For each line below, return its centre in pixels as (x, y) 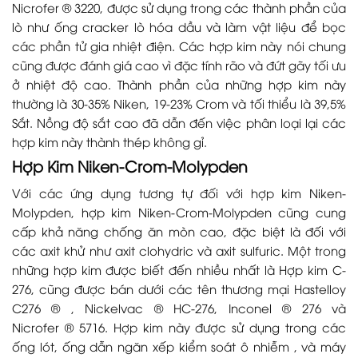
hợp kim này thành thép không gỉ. (109, 142)
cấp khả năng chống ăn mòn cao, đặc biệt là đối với (179, 231)
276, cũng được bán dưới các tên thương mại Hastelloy (179, 288)
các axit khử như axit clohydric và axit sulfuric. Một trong (179, 250)
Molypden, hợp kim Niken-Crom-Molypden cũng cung (179, 211)
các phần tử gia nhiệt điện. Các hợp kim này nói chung (179, 46)
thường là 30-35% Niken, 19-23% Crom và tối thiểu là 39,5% (179, 103)
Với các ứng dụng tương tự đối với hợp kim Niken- (179, 192)
